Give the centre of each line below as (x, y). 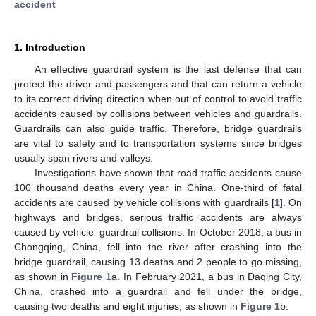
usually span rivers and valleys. (84, 158)
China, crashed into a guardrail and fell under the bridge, (158, 291)
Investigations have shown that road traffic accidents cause (168, 172)
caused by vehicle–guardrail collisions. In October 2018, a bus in (158, 232)
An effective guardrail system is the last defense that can (168, 69)
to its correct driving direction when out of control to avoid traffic (158, 98)
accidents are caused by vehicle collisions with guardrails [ (144, 202)
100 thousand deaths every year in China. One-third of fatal (158, 187)
